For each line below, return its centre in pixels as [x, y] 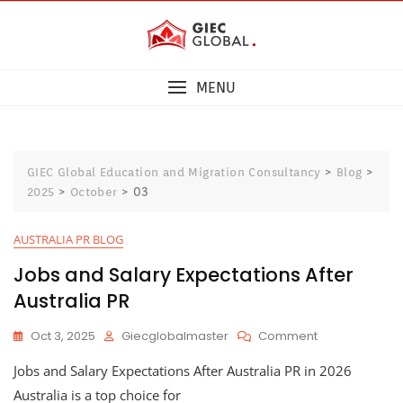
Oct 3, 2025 [63, 336]
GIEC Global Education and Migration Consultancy [174, 173]
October [94, 193]
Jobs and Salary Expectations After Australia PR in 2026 [183, 371]
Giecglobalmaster [175, 336]
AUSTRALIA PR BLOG [68, 240]
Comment [288, 336]
